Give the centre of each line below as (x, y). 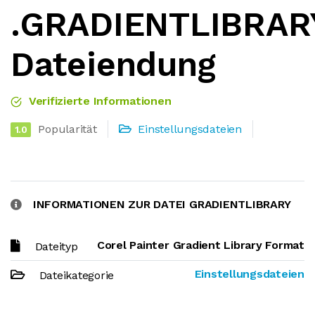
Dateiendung (113, 64)
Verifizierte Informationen (98, 101)
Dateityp (56, 246)
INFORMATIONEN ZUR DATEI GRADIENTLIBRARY (162, 204)
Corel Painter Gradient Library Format (200, 245)
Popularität (67, 129)
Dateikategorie (77, 275)
